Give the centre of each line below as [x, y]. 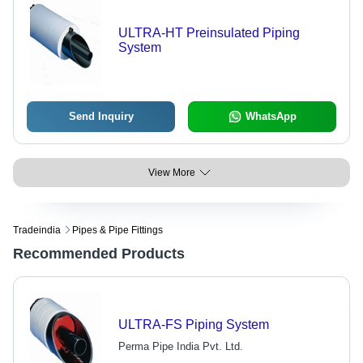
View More [172, 173]
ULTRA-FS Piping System [193, 325]
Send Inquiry [101, 116]
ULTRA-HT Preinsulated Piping [209, 33]
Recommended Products [99, 254]
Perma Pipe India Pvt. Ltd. [180, 346]
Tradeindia [37, 230]
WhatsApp [271, 116]
